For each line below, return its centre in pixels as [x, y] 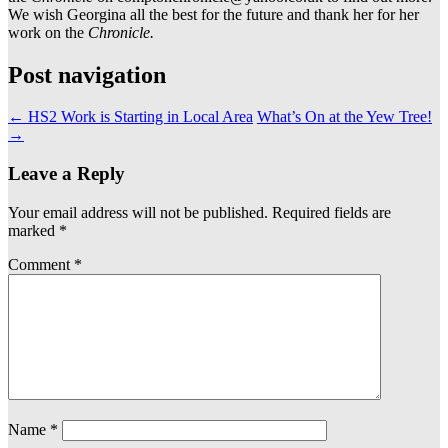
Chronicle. [121, 32]
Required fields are [331, 212]
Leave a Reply [66, 174]
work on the [48, 32]
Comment [41, 264]
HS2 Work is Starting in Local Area [138, 117]
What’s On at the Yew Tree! [344, 117]
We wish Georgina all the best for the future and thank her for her [213, 14]
